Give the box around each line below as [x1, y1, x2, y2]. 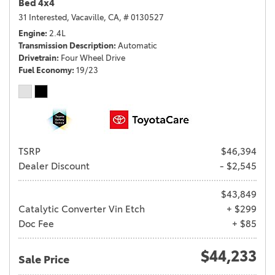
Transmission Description [18, 41, 114, 51]
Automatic [118, 41, 157, 51]
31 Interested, [18, 12, 69, 23]
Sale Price [18, 253, 69, 267]
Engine [18, 28, 45, 39]
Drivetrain [18, 53, 56, 63]
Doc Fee [18, 218, 54, 230]
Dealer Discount [18, 160, 90, 172]
